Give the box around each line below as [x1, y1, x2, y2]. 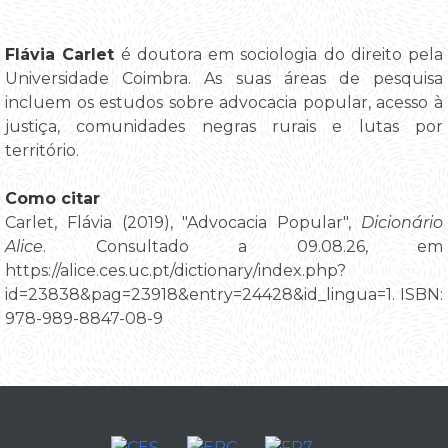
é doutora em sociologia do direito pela [114, 44, 443, 64]
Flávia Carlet [5, 44, 115, 64]
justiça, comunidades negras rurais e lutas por [5, 116, 443, 136]
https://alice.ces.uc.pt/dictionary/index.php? [5, 260, 346, 280]
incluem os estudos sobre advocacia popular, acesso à [5, 92, 443, 112]
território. [5, 140, 79, 160]
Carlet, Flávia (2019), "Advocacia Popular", [5, 212, 361, 232]
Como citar [5, 188, 100, 208]
